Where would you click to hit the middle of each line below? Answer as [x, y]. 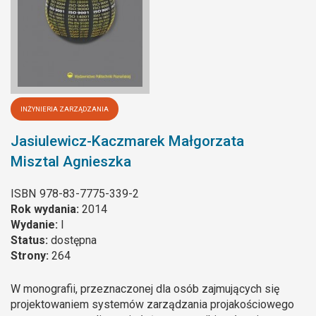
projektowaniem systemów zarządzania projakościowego [152, 305]
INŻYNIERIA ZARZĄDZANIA [65, 109]
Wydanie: [36, 225]
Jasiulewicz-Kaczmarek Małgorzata [127, 141]
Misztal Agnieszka [71, 161]
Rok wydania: [46, 209]
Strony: [31, 256]
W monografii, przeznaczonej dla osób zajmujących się [145, 289]
